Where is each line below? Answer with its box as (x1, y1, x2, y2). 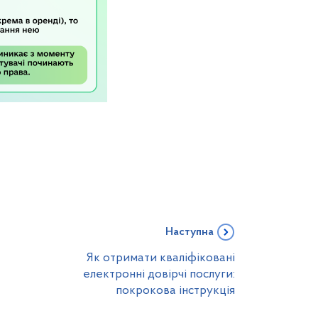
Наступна (165, 226, 214, 238)
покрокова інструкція (116, 285, 235, 297)
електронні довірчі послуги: (83, 268, 235, 280)
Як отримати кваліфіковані (87, 252, 235, 264)
